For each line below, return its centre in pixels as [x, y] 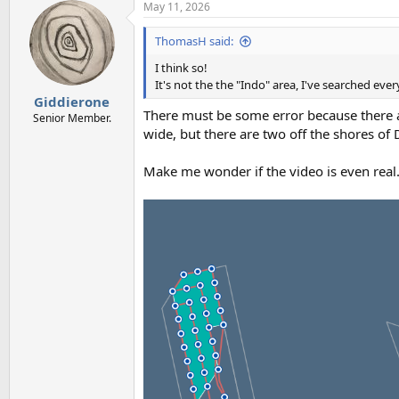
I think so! [181, 68]
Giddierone [72, 101]
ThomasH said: [194, 41]
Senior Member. [72, 118]
